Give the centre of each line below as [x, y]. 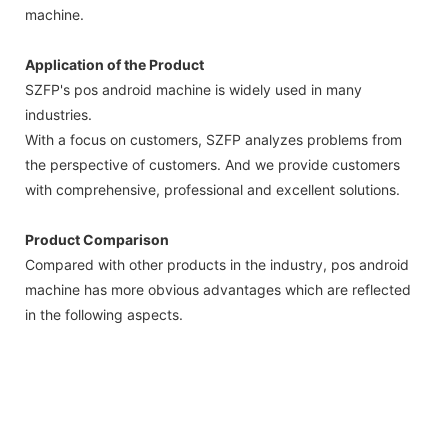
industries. [58, 114]
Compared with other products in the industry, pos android [217, 264]
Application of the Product [114, 64]
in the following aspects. [104, 314]
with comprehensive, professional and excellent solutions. [212, 189]
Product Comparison [97, 239]
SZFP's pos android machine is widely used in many [193, 89]
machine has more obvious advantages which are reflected [218, 289]
